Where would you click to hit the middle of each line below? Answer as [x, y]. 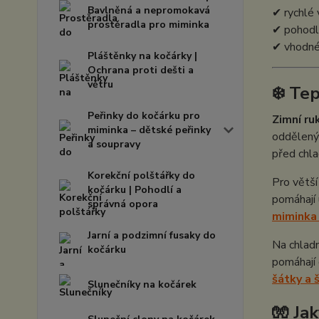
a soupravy [114, 144]
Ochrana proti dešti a [141, 70]
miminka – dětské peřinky [149, 130]
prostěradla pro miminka [148, 25]
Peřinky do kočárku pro [144, 116]
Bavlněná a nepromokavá [149, 10]
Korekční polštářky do [141, 176]
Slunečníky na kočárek [142, 284]
